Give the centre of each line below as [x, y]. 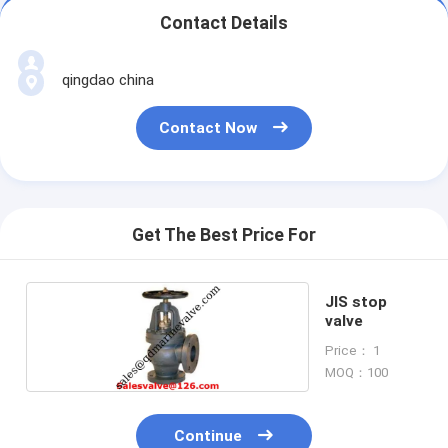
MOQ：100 [356, 373]
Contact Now [208, 128]
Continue [208, 436]
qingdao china [107, 79]
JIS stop [355, 301]
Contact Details [224, 23]
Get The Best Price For [224, 235]
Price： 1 [352, 350]
